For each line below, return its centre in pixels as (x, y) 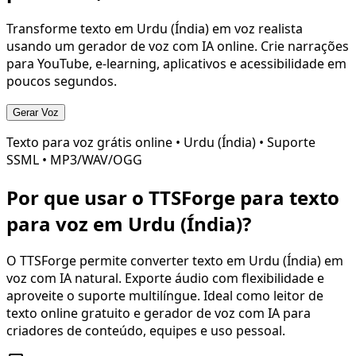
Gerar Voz (36, 112)
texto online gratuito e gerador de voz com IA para (159, 313)
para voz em (67, 223)
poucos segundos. (62, 81)
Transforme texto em (72, 28)
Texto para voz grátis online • (95, 142)
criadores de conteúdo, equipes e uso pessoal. (146, 331)
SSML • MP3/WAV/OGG (74, 159)
